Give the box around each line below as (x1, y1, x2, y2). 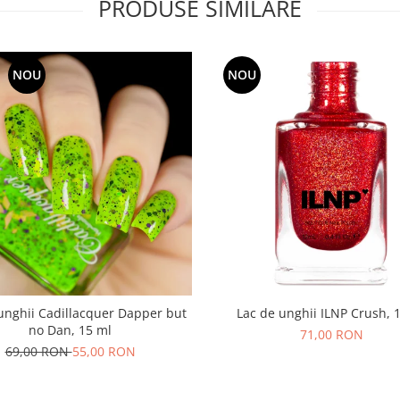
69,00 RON (4, 343, 72, 360)
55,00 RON (71, 343, 136, 360)
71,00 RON (300, 326, 363, 343)
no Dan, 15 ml (29, 321, 112, 338)
